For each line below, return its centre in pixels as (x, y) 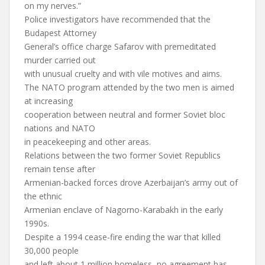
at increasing (49, 101)
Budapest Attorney (60, 33)
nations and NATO (60, 128)
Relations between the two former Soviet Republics (122, 155)
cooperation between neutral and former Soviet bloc (125, 114)
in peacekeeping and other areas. (88, 142)
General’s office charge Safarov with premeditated (120, 46)
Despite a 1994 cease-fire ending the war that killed (122, 237)
